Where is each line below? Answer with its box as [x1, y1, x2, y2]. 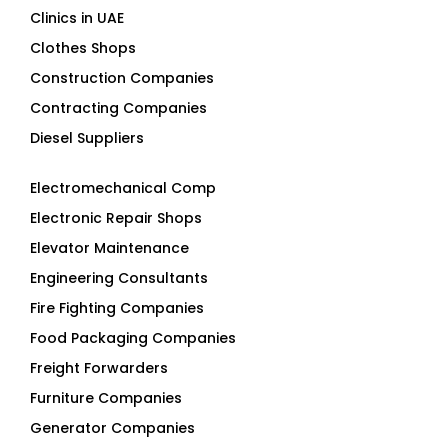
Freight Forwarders [30, 358, 168, 379]
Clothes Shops [30, 38, 136, 59]
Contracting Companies [30, 98, 207, 119]
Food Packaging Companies [30, 328, 236, 349]
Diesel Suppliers [30, 128, 144, 149]
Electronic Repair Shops [30, 208, 202, 229]
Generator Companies [30, 418, 195, 439]
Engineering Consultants [30, 268, 208, 289]
